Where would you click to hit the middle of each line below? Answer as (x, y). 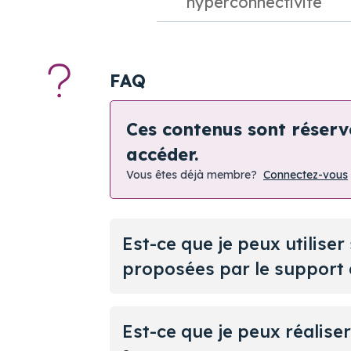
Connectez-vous (306, 175)
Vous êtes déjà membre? (192, 175)
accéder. (162, 155)
